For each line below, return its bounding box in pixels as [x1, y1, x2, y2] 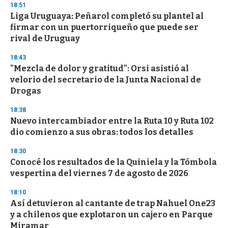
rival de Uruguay [10, 34, 80, 44]
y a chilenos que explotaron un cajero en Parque [10, 210, 213, 220]
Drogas [10, 86, 41, 96]
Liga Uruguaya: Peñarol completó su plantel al [10, 11, 204, 21]
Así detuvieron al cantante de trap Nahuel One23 [10, 198, 215, 209]
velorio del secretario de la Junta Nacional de [10, 75, 201, 85]
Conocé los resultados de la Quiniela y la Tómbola [10, 157, 217, 167]
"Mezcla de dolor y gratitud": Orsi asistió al [10, 64, 189, 74]
